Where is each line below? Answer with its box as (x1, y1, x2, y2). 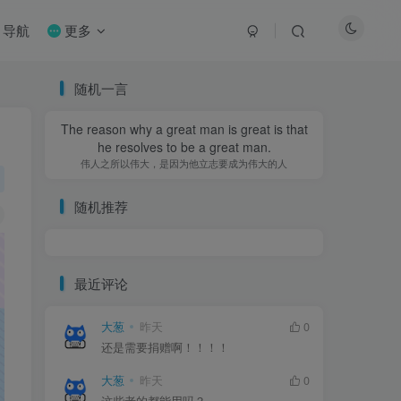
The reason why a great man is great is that (60, 120, 308, 138)
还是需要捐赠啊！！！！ (101, 339, 229, 355)
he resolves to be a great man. (97, 138, 271, 156)
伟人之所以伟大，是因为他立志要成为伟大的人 (81, 156, 287, 170)
